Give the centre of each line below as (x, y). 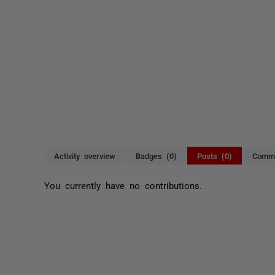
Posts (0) (215, 156)
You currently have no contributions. (123, 185)
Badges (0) (156, 156)
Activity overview (85, 156)
